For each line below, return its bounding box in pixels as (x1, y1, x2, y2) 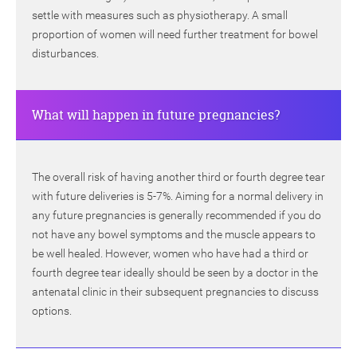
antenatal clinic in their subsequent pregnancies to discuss (32, 285, 319, 299)
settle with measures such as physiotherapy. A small (32, 9, 288, 22)
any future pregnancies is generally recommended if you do (32, 209, 321, 222)
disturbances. (32, 47, 99, 61)
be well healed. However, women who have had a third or (32, 247, 308, 261)
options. (32, 304, 72, 318)
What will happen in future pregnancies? (32, 106, 280, 124)
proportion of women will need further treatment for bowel (32, 28, 318, 41)
